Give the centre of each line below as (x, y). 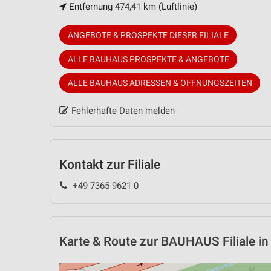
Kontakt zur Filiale (110, 165)
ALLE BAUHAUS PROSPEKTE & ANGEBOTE (148, 59)
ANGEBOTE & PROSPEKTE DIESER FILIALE (148, 35)
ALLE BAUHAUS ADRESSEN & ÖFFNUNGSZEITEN (160, 83)
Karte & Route (98, 241)
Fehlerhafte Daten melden (123, 111)
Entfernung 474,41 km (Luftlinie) (132, 7)
